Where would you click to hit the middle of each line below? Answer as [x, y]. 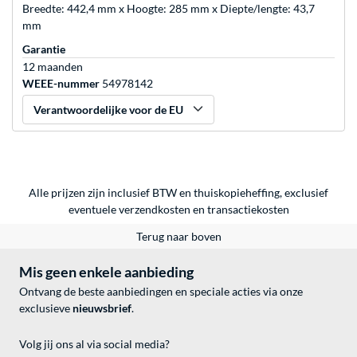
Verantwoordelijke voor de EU [108, 110]
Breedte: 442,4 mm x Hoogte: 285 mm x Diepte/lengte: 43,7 [169, 9]
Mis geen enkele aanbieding [106, 272]
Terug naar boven [178, 237]
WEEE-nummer [61, 84]
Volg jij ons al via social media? [94, 344]
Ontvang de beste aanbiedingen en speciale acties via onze [161, 292]
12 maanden [53, 67]
